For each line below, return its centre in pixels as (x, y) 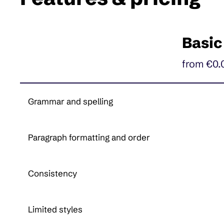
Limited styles (55, 209)
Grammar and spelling (71, 101)
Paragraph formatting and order (89, 137)
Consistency (53, 173)
